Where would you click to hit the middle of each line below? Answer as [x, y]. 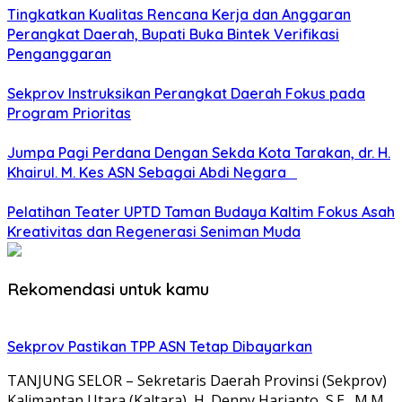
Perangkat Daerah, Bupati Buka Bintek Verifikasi [173, 35]
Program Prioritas [69, 114]
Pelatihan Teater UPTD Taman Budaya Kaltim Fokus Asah [201, 212]
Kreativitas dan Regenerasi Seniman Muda [154, 232]
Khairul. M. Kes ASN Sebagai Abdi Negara [152, 173]
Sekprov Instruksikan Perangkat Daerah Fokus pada [186, 94]
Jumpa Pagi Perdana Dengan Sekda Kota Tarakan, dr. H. [199, 153]
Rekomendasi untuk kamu [108, 288]
